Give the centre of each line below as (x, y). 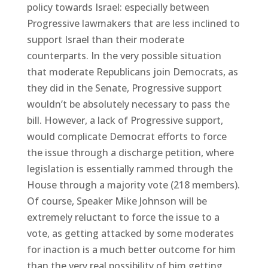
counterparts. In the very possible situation (124, 55)
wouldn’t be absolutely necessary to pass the (128, 104)
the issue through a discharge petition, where (130, 152)
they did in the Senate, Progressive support (124, 88)
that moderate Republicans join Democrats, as (132, 71)
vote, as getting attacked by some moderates (130, 233)
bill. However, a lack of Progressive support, (125, 120)
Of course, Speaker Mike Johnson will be (117, 201)
